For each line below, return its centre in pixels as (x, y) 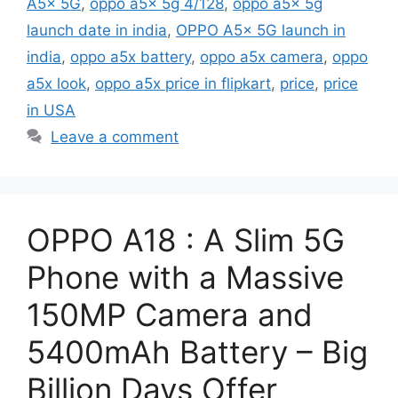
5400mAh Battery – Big (197, 351)
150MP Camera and (170, 314)
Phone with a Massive (185, 277)
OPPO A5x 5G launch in (261, 30)
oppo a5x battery (131, 56)
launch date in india (97, 30)
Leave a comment (115, 136)
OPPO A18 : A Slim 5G (186, 239)
